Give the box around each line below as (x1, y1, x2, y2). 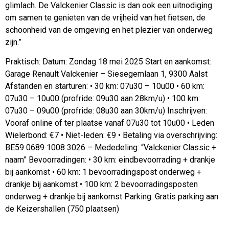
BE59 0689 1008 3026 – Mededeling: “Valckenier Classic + (5, 143, 216, 153)
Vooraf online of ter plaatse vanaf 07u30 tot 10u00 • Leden (5, 118, 214, 128)
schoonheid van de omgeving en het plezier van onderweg (5, 25, 213, 35)
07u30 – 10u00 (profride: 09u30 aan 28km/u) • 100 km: (5, 94, 200, 104)
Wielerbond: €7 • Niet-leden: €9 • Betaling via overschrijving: (5, 130, 217, 141)
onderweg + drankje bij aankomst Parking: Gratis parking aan (5, 192, 218, 202)
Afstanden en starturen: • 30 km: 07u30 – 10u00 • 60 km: (5, 81, 204, 91)
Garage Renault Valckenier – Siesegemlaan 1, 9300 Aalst (5, 69, 208, 79)
